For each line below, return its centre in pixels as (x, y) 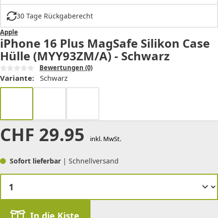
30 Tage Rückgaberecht (54, 16)
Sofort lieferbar (36, 161)
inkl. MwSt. (105, 139)
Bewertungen (62, 68)
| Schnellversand (91, 161)
